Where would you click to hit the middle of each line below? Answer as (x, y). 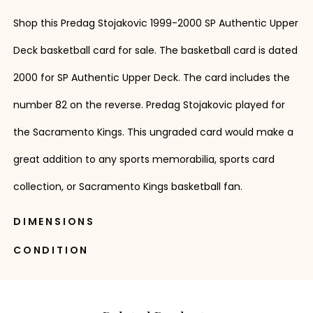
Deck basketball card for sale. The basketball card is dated (155, 50)
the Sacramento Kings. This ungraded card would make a (153, 132)
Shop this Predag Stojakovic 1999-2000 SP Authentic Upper (155, 23)
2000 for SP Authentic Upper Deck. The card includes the (151, 77)
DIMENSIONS (54, 221)
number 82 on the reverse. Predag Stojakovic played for (149, 104)
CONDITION (51, 250)
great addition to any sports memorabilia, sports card (144, 159)
